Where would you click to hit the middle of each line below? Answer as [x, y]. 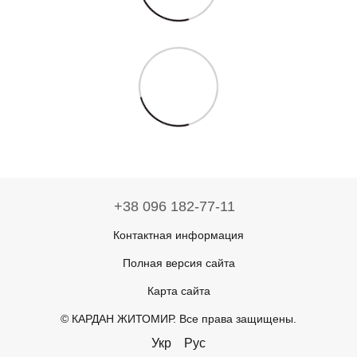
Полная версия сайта [178, 263]
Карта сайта [178, 290]
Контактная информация [178, 235]
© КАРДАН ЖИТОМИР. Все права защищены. [178, 318]
